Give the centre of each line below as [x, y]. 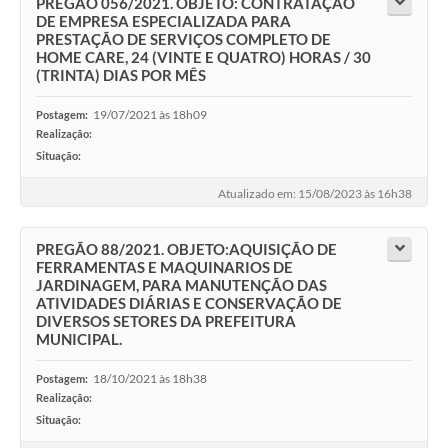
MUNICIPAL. [79, 339]
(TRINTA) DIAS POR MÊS [121, 75]
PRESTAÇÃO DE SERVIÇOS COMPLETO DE [183, 39]
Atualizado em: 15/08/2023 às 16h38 [315, 194]
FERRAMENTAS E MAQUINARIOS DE [164, 267]
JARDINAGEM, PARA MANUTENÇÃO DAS [181, 285]
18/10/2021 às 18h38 [150, 379]
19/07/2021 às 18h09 [150, 115]
